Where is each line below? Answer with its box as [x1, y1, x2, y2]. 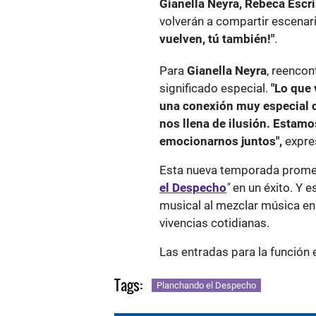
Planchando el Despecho [157, 280, 256, 291]
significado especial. [159, 81, 271, 96]
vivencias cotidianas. [159, 216, 269, 231]
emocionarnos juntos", [159, 134, 282, 149]
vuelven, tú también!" [159, 32, 274, 47]
